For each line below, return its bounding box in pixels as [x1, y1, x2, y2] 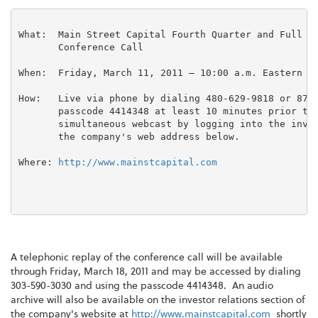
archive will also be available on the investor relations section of [11, 295, 305, 305]
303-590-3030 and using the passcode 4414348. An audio [11, 280, 273, 291]
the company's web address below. [18, 131, 240, 143]
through [11, 266, 50, 277]
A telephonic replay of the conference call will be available [11, 252, 283, 263]
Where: [18, 157, 58, 168]
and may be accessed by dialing [148, 266, 301, 277]
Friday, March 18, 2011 [50, 266, 148, 277]
